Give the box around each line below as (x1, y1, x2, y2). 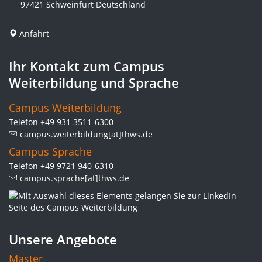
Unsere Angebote (9, 230, 117, 248)
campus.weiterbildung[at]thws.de (20, 129, 153, 140)
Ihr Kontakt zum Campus (9, 57, 164, 75)
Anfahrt (19, 28, 49, 39)
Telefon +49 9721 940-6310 (9, 160, 113, 171)
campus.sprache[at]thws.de (20, 173, 129, 184)
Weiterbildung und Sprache (9, 74, 179, 91)
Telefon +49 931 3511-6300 (9, 116, 113, 127)
